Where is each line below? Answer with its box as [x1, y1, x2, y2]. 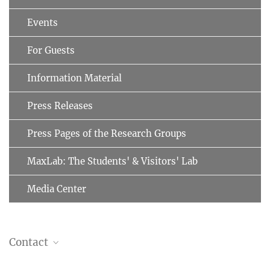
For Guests [27, 44, 75, 56]
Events [27, 16, 58, 28]
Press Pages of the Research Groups [27, 127, 186, 139]
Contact [9, 235, 51, 249]
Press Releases [27, 99, 93, 111]
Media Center [27, 183, 86, 195]
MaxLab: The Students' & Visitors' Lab [27, 155, 198, 167]
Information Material [27, 72, 122, 84]
